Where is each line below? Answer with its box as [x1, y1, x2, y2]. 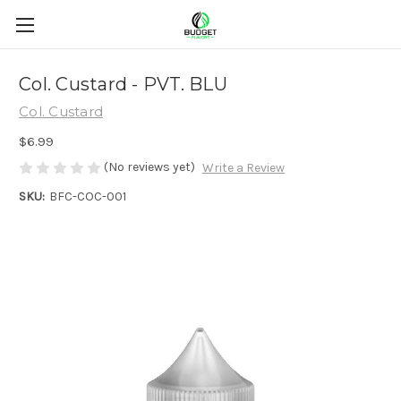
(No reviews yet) [104, 158, 195, 175]
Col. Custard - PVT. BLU [19, 73, 227, 96]
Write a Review [201, 160, 285, 176]
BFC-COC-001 [48, 189, 126, 205]
